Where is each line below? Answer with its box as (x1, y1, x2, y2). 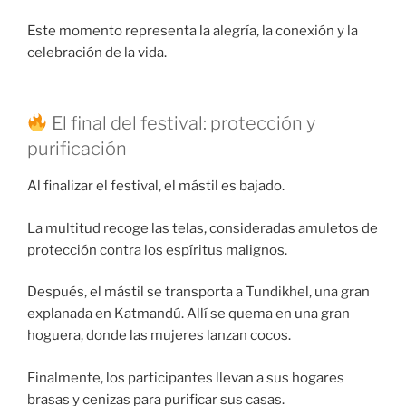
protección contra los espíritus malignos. (27, 241, 287, 258)
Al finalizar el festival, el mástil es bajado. (27, 178, 285, 195)
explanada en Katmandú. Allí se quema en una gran (27, 305, 350, 323)
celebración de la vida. (27, 43, 167, 61)
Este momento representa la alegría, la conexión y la (27, 22, 358, 39)
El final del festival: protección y (47, 112, 315, 135)
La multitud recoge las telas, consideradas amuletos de (27, 219, 378, 237)
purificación (27, 138, 127, 160)
